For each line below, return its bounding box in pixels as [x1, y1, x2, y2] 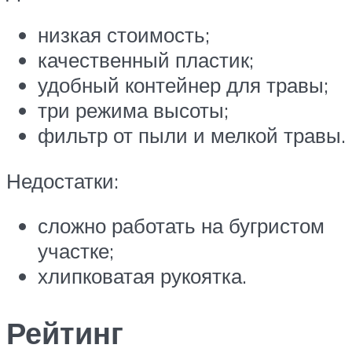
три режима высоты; [38, 97, 229, 123]
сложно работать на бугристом [38, 213, 324, 239]
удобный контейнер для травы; [38, 72, 328, 98]
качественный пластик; [38, 47, 254, 73]
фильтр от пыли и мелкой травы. [38, 123, 346, 148]
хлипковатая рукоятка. [38, 263, 247, 289]
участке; [38, 238, 114, 264]
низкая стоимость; [38, 22, 210, 48]
